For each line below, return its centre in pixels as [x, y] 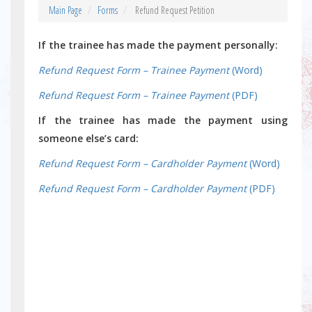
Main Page [65, 10]
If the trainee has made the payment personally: [158, 45]
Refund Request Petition [174, 10]
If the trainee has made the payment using [163, 120]
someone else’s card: [88, 138]
